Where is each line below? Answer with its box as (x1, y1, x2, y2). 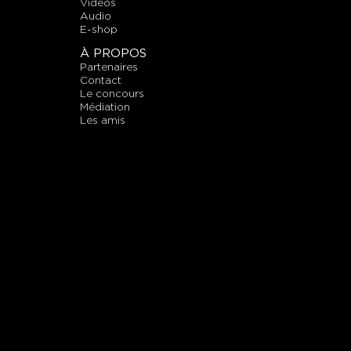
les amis (86, 114, 125, 127)
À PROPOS (80, 45, 147, 61)
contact (88, 74, 121, 87)
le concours (86, 87, 144, 100)
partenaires (87, 60, 138, 74)
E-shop (87, 22, 118, 35)
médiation (89, 100, 130, 114)
